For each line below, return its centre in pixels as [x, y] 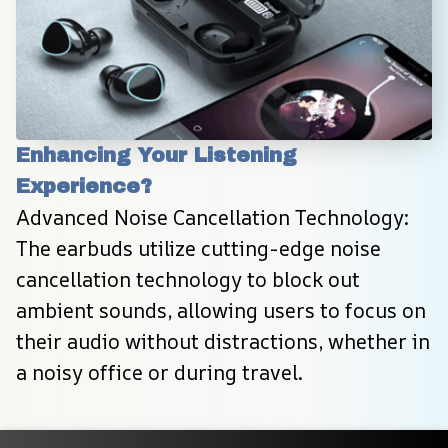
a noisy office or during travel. [159, 372]
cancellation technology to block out [188, 279]
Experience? [84, 185]
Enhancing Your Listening [156, 154]
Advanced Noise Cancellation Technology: [212, 217]
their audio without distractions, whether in [223, 341]
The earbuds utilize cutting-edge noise [198, 248]
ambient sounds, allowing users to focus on [221, 310]
